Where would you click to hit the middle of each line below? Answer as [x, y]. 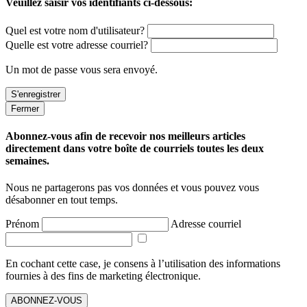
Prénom [24, 224]
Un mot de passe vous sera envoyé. [82, 69]
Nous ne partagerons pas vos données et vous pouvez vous [132, 188]
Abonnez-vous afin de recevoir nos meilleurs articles [125, 136]
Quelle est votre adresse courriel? [77, 45]
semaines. [27, 160]
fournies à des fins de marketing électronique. [103, 276]
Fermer [25, 108]
